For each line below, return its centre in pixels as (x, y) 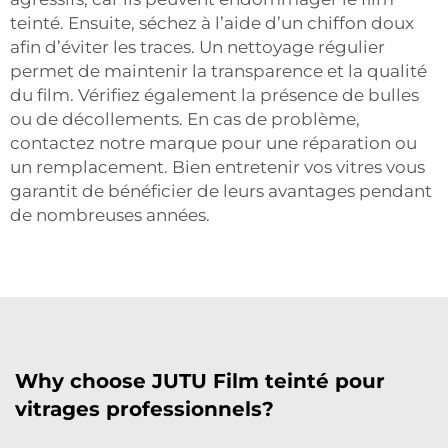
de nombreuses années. (110, 214)
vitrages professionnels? (144, 408)
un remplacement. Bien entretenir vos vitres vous (217, 166)
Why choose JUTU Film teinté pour (200, 380)
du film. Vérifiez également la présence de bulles (214, 94)
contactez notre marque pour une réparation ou (213, 142)
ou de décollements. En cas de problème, (185, 118)
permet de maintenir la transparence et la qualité (218, 70)
